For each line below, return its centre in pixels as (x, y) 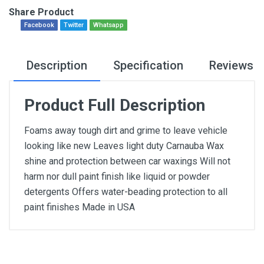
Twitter (74, 25)
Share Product (41, 12)
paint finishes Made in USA (80, 207)
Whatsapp (108, 25)
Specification (148, 65)
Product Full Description (115, 105)
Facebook (39, 25)
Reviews (231, 65)
